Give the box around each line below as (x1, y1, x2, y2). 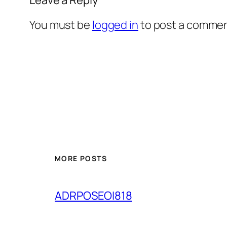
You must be (29, 17, 92, 32)
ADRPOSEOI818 (55, 188, 132, 204)
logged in (92, 17, 138, 32)
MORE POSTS (55, 154, 107, 164)
